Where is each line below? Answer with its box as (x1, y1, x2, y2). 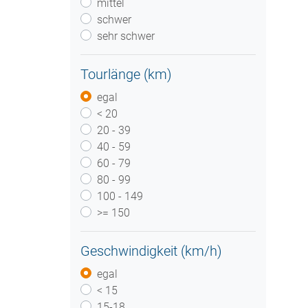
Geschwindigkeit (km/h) (80, 243, 222, 259)
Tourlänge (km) (80, 66, 172, 82)
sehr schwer (97, 30, 155, 43)
